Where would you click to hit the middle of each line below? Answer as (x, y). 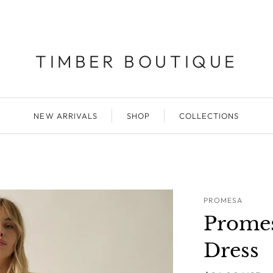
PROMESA (223, 200)
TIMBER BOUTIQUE (136, 61)
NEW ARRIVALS (66, 116)
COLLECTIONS (209, 116)
